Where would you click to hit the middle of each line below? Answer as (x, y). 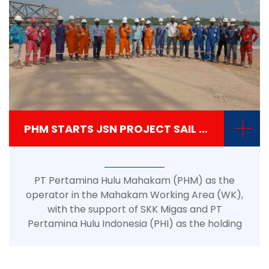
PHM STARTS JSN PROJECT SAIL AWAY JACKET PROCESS (203, 128)
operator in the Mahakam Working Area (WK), (134, 195)
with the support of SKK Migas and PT (134, 209)
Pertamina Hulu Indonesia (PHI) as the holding (134, 224)
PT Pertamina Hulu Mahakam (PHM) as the (134, 180)
